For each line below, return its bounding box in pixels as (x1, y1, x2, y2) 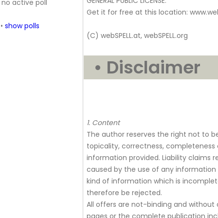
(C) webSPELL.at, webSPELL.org (86, 31, 188, 40)
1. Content (86, 118, 120, 127)
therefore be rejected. (86, 188, 162, 198)
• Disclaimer (85, 55, 200, 80)
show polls (5, 21, 39, 31)
